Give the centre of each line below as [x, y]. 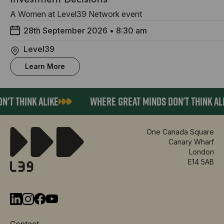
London [201, 151]
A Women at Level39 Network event [76, 14]
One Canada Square [180, 131]
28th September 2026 [65, 30]
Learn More [45, 66]
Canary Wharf [191, 141]
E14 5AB [201, 161]
